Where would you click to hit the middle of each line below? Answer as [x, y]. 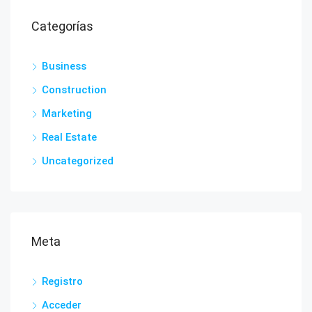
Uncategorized [78, 161]
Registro [62, 281]
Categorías [62, 26]
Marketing [67, 114]
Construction [74, 90]
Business [64, 66]
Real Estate [69, 137]
